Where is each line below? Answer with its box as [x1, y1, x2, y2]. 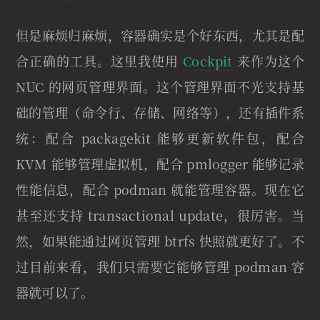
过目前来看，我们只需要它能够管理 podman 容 [16, 256, 304, 276]
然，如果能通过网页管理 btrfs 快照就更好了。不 [16, 231, 304, 250]
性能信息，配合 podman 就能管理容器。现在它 [16, 179, 304, 199]
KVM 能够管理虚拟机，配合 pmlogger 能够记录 [16, 154, 304, 173]
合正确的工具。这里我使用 [16, 51, 184, 70]
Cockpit [183, 51, 233, 70]
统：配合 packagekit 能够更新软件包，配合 [16, 128, 304, 147]
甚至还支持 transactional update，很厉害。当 [16, 205, 304, 224]
